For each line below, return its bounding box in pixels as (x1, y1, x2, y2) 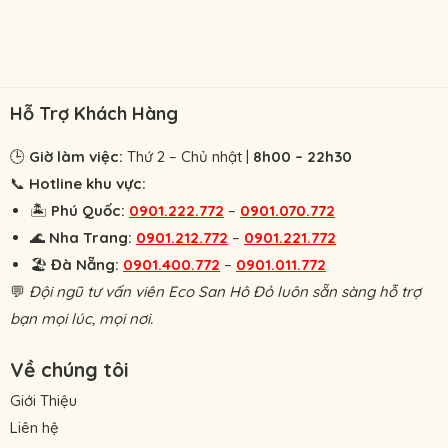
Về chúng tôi (10, 356, 128, 382)
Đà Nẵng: (51, 254, 119, 274)
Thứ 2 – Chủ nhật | (123, 146, 253, 166)
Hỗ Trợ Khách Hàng (10, 101, 178, 125)
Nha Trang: (49, 227, 132, 247)
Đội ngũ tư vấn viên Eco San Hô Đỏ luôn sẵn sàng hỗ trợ (29, 281, 421, 301)
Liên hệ (10, 417, 59, 437)
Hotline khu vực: (29, 173, 146, 193)
